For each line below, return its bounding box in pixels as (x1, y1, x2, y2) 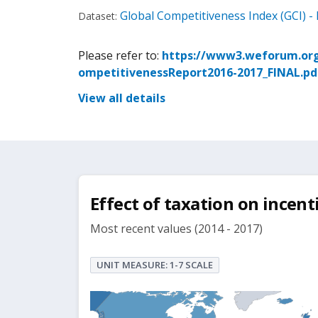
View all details (78, 90, 165, 106)
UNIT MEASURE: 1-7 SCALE (97, 258, 213, 271)
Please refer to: (78, 48, 162, 63)
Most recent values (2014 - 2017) (90, 221, 263, 236)
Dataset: (78, 9, 117, 23)
